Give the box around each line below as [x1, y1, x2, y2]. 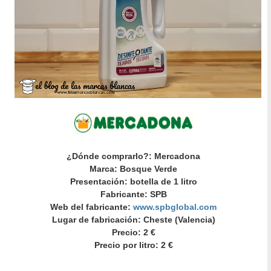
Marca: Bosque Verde [90, 163, 178, 174]
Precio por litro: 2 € [94, 240, 173, 250]
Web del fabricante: [50, 201, 134, 212]
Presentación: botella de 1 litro [70, 176, 197, 186]
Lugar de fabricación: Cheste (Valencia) [51, 214, 215, 224]
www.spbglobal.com [133, 201, 217, 212]
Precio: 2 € [111, 227, 155, 237]
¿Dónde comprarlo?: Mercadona [67, 151, 201, 161]
